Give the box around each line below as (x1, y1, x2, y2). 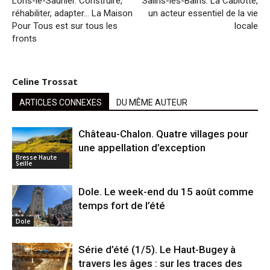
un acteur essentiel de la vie (148, 7, 258, 19)
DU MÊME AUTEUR (116, 97, 187, 107)
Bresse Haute (16, 152, 57, 162)
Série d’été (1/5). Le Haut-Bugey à (78, 243, 236, 256)
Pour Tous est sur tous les (12, 20, 118, 31)
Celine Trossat (12, 75, 78, 87)
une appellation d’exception (78, 141, 206, 154)
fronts (12, 33, 37, 44)
